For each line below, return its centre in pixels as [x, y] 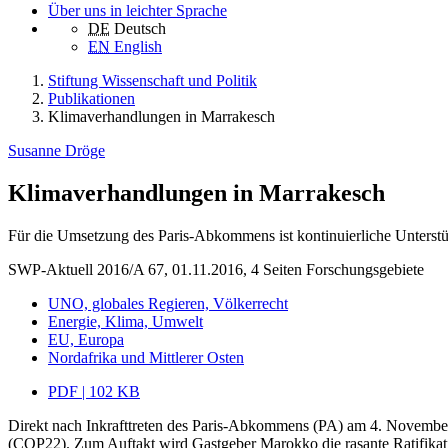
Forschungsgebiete [365, 270]
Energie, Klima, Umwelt [125, 322]
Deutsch [140, 29]
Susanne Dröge [56, 151]
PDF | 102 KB [94, 392]
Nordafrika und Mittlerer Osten [146, 358]
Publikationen [91, 99]
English [138, 47]
